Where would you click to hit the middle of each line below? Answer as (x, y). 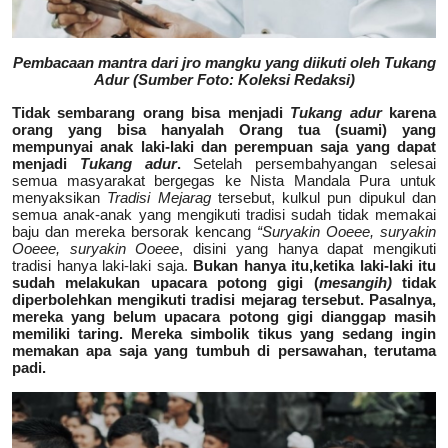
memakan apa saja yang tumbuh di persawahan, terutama (224, 350)
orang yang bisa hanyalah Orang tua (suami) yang (224, 129)
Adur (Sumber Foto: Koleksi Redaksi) (224, 79)
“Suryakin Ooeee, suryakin (346, 231)
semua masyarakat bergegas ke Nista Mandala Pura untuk (224, 180)
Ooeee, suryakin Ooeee (96, 248)
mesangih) (355, 282)
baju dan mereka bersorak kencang (134, 231)
